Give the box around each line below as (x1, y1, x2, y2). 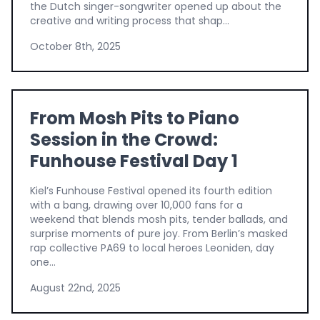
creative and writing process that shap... (30, 13, 229, 28)
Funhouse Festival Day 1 (30, 149, 238, 173)
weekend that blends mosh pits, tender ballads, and (30, 211, 288, 226)
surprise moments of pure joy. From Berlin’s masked (30, 226, 288, 241)
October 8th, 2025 (30, 39, 121, 54)
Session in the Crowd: (30, 127, 218, 151)
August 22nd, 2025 (30, 280, 121, 295)
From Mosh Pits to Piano (30, 106, 239, 130)
